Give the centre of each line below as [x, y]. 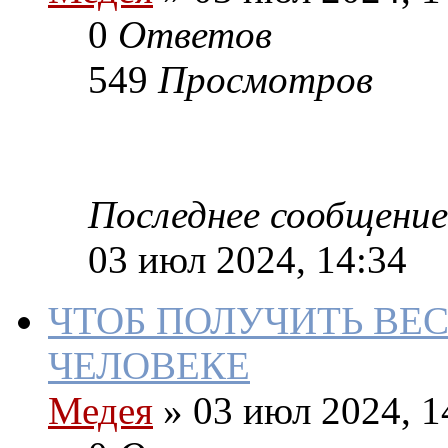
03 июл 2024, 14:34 [247, 260]
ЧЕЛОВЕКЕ [149, 366]
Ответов [195, 35]
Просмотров [265, 80]
